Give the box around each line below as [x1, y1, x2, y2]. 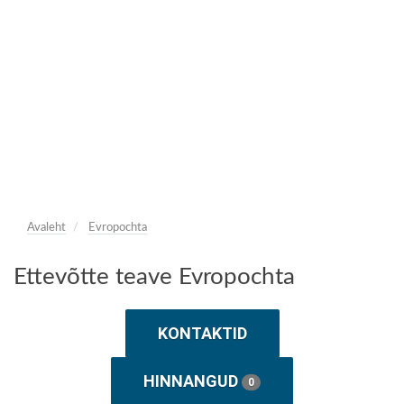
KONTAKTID [157, 324, 247, 343]
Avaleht [27, 222, 66, 234]
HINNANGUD [143, 372, 242, 390]
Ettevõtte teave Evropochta [14, 265, 295, 289]
